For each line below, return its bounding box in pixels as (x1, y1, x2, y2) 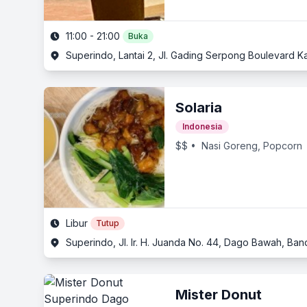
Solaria (175, 99, 222, 116)
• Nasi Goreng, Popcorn (188, 140, 302, 151)
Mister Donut (175, 286, 262, 303)
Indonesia (182, 121, 222, 132)
